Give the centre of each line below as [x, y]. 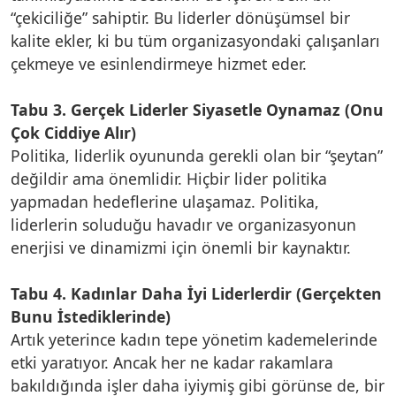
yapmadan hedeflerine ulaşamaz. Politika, [165, 201]
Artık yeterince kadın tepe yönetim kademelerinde [194, 339]
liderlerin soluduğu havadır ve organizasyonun [183, 224]
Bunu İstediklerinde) [91, 316]
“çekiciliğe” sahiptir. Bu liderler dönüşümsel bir [180, 17]
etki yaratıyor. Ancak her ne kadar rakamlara [172, 362]
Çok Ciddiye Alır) [73, 132]
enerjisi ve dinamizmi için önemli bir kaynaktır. [181, 247]
